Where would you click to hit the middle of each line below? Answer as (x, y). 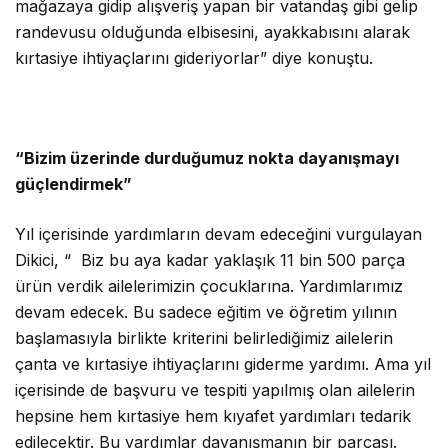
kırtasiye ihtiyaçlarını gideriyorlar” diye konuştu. (194, 58)
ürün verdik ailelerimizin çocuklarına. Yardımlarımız (209, 286)
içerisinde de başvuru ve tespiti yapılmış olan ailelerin (215, 390)
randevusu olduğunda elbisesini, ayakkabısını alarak (213, 32)
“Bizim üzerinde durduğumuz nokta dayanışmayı (207, 158)
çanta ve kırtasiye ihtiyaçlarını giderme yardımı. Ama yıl (223, 364)
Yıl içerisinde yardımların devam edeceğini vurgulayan (219, 234)
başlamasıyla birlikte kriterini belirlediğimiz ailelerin (204, 338)
